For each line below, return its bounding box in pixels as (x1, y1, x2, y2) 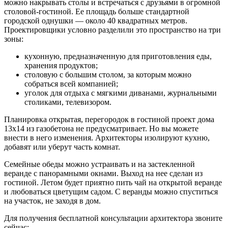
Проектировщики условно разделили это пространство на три (4, 25, 221, 34)
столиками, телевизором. (24, 97, 111, 106)
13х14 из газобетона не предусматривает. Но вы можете (4, 124, 198, 133)
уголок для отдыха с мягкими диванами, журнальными (24, 88, 217, 97)
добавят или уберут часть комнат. (4, 142, 120, 151)
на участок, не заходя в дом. (4, 196, 101, 205)
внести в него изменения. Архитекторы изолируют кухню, (4, 133, 210, 142)
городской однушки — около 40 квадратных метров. (4, 16, 187, 25)
